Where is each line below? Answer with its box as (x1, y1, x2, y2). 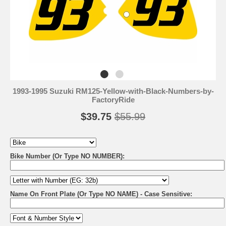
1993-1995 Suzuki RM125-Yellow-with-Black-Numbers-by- (12, 87, 214, 96)
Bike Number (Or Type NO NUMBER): (10, 152, 125, 160)
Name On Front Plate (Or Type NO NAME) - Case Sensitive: (10, 190, 192, 198)
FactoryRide (91, 95, 135, 104)
